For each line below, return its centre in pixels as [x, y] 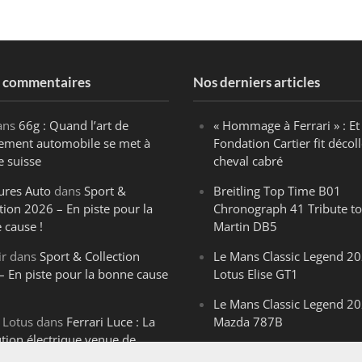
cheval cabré [248, 160]
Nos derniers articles [257, 82]
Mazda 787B [248, 321]
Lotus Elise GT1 [256, 274]
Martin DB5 [245, 226]
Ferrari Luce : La [111, 321]
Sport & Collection [90, 256]
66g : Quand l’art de [74, 125]
